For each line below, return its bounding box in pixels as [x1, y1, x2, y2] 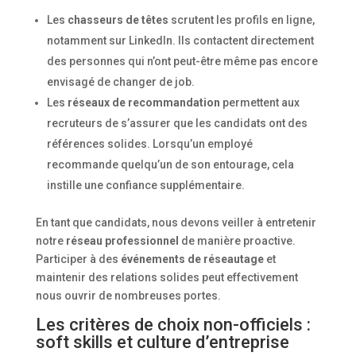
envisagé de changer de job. [46, 75, 195, 88]
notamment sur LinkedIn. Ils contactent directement [46, 33, 314, 47]
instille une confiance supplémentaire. [46, 178, 245, 192]
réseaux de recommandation [67, 95, 220, 109]
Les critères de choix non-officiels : [35, 314, 311, 335]
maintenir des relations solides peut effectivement [35, 270, 298, 284]
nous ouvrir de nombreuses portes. [35, 288, 221, 302]
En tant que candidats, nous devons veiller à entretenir [35, 215, 316, 229]
